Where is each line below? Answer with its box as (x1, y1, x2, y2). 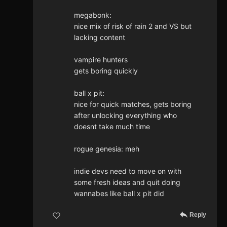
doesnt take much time (74, 122, 150, 131)
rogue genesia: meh (74, 144, 139, 154)
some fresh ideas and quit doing (74, 178, 180, 187)
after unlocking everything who (74, 111, 177, 120)
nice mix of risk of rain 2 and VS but (74, 22, 192, 31)
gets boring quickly (74, 66, 138, 75)
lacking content (74, 33, 125, 42)
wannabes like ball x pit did (74, 189, 164, 198)
